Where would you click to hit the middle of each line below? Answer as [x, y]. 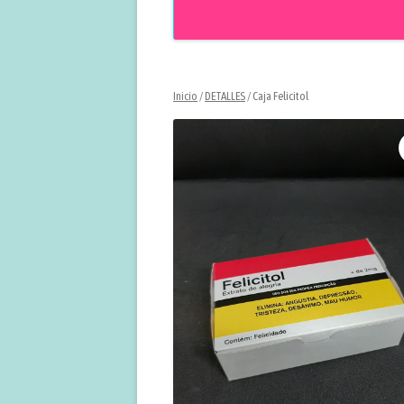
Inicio [185, 96]
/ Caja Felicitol [277, 96]
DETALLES [225, 96]
